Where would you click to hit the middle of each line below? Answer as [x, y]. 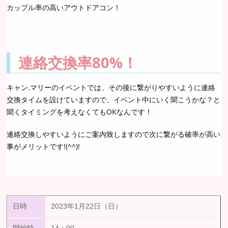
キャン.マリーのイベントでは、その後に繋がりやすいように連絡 [111, 88]
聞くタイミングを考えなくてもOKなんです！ [80, 112]
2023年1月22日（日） [87, 207]
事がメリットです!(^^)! [44, 147]
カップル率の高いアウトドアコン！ [64, 8]
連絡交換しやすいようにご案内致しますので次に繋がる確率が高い [114, 134]
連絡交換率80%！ [78, 63]
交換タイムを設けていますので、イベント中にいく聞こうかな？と [114, 100]
